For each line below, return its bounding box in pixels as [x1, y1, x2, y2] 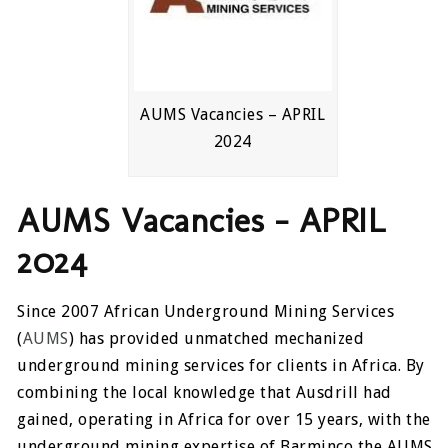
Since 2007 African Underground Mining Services [17, 302, 395, 321]
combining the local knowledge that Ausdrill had [17, 383, 392, 402]
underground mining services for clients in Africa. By [17, 356, 425, 375]
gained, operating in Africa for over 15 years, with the [17, 410, 431, 429]
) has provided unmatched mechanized [68, 329, 365, 348]
